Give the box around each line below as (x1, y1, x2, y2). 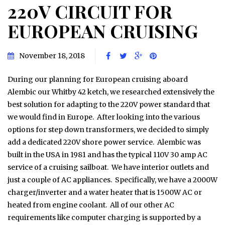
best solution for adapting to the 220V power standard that (8, 99, 210, 109)
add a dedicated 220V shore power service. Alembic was (8, 137, 201, 147)
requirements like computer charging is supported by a (8, 212, 201, 222)
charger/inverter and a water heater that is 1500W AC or (8, 187, 202, 197)
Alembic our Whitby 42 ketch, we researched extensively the (8, 87, 214, 96)
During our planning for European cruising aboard (8, 74, 188, 84)
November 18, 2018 (19, 51, 85, 60)
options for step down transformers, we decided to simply (8, 125, 209, 134)
